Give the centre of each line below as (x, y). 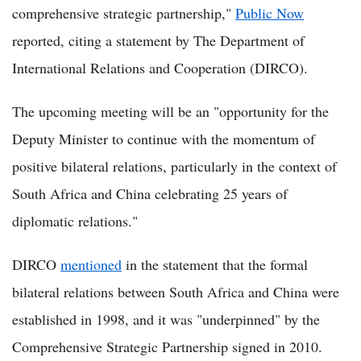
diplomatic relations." (75, 221)
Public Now (270, 13)
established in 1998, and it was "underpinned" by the (166, 319)
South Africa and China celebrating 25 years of (150, 193)
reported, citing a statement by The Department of (158, 40)
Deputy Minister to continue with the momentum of (164, 139)
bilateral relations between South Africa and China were (176, 292)
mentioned (91, 264)
